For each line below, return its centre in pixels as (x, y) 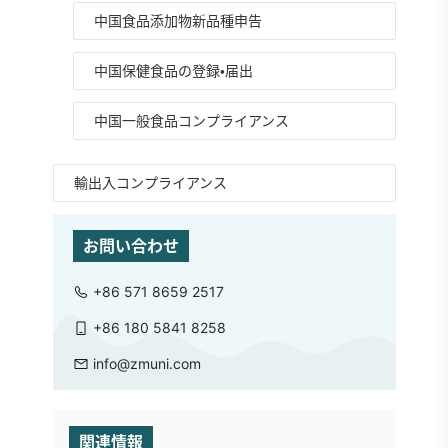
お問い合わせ (130, 246)
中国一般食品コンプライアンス (191, 120)
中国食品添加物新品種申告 (177, 20)
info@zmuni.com (146, 363)
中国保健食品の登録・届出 (173, 70)
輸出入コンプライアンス (150, 182)
